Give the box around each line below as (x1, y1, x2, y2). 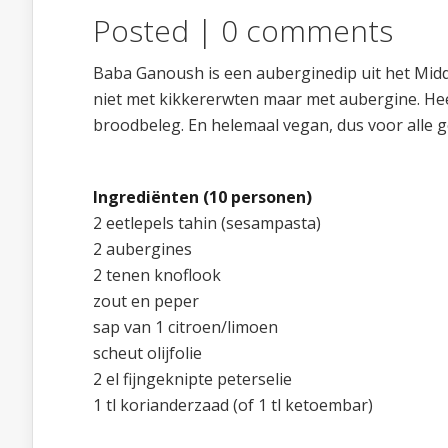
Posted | (93, 10, 221, 51)
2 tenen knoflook (93, 264, 221, 286)
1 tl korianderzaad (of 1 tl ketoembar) (93, 394, 373, 416)
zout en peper (93, 290, 199, 312)
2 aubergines (93, 238, 192, 260)
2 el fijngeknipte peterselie (93, 368, 292, 390)
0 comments (221, 10, 393, 51)
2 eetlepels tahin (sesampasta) (93, 212, 321, 234)
